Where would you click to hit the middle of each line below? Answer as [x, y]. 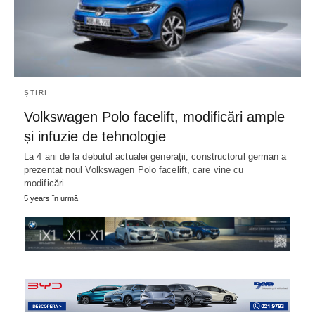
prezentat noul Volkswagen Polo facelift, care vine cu [134, 170]
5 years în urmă [51, 199]
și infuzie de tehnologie [95, 137]
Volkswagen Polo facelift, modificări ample [154, 117]
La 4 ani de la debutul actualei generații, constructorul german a [155, 157]
